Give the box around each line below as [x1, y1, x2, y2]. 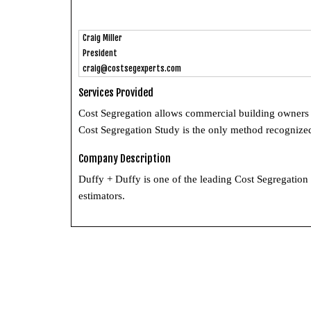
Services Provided [78, 85, 153, 99]
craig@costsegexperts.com [83, 62, 181, 74]
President [83, 47, 117, 58]
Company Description [78, 151, 171, 165]
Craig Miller [83, 32, 122, 43]
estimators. [78, 190, 125, 201]
